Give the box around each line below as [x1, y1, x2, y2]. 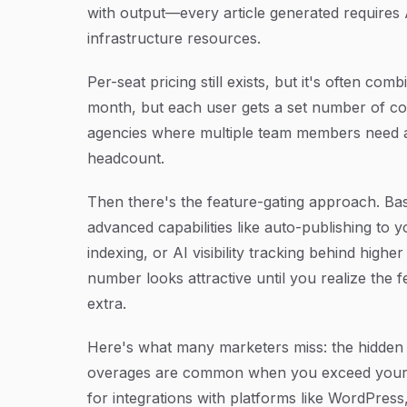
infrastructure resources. [87, 28, 261, 47]
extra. [87, 293, 126, 313]
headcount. [87, 148, 164, 167]
